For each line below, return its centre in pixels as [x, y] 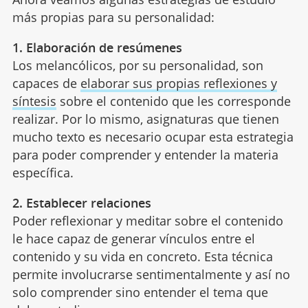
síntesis [34, 101]
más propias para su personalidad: [113, 17]
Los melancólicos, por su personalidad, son [137, 65]
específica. [43, 172]
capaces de [46, 83]
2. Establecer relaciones [81, 202]
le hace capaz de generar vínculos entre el [133, 238]
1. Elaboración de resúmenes [97, 47]
